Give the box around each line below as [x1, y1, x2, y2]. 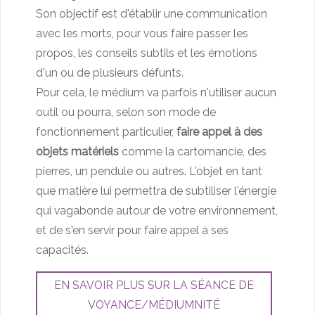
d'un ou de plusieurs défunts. [36, 65, 184, 79]
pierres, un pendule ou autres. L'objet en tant [36, 164, 262, 178]
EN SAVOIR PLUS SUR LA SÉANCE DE [54, 278, 254, 292]
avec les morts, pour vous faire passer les [36, 26, 248, 40]
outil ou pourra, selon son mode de [36, 105, 216, 119]
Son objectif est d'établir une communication [36, 6, 267, 20]
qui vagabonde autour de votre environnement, [36, 203, 278, 217]
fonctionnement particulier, [36, 124, 176, 139]
